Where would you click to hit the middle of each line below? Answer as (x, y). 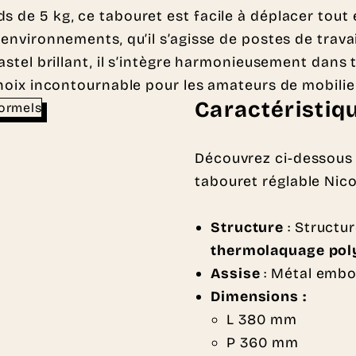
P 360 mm (263, 343)
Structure (248, 228)
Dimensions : (259, 297)
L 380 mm (262, 320)
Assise (236, 274)
